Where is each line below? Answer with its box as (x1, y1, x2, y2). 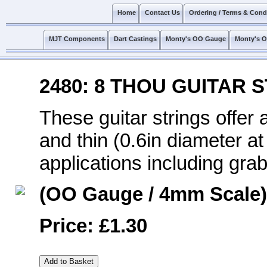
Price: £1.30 (39, 214, 147, 237)
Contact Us (145, 9, 180, 16)
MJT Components (49, 35, 105, 42)
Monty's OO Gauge (166, 35, 226, 42)
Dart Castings (114, 35, 157, 42)
